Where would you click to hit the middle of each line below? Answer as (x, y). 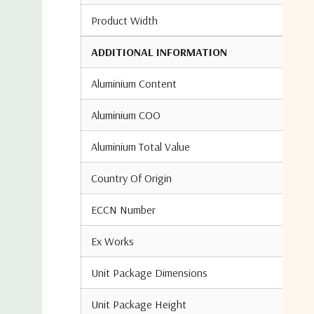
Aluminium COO (126, 115)
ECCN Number (123, 210)
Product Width (124, 20)
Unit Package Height (139, 304)
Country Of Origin (131, 178)
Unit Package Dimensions (149, 273)
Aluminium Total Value (141, 146)
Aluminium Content (134, 83)
